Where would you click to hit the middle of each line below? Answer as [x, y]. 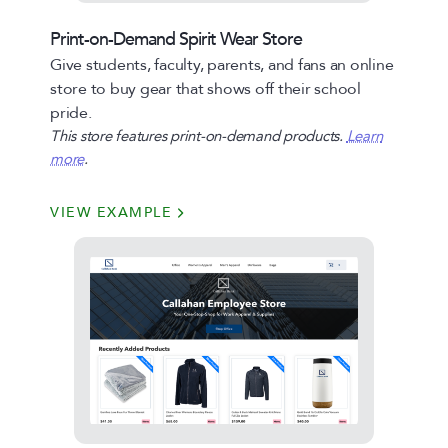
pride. [71, 113]
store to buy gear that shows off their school [205, 89]
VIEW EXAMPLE [111, 212]
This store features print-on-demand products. [198, 136]
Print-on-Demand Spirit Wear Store [176, 39]
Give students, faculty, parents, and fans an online [222, 65]
